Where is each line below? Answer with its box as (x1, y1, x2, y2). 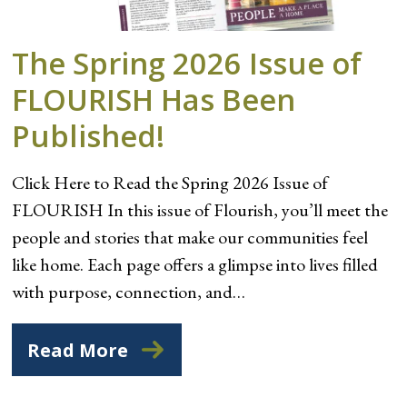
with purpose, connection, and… (12, 279, 246, 303)
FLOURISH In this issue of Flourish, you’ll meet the (12, 197, 389, 222)
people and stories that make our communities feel (12, 224, 369, 249)
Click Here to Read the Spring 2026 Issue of (12, 170, 329, 194)
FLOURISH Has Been (12, 78, 296, 120)
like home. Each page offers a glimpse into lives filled (12, 252, 379, 276)
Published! (12, 114, 165, 156)
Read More (27, 337, 129, 362)
